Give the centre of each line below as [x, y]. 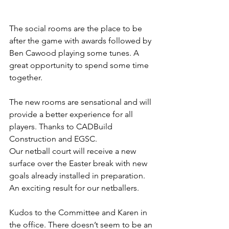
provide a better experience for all [72, 114]
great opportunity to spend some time [80, 65]
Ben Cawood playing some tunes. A [75, 53]
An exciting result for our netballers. [74, 188]
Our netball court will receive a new [74, 151]
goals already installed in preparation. [78, 176]
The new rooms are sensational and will [81, 102]
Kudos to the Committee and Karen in [79, 213]
